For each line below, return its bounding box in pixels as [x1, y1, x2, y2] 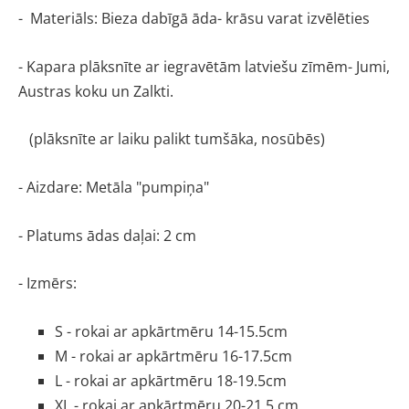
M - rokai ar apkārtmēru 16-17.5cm [55, 345, 292, 366]
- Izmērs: [18, 273, 77, 294]
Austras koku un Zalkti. [18, 80, 177, 101]
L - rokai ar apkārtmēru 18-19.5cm [55, 370, 287, 391]
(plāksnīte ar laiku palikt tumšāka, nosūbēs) [29, 129, 325, 150]
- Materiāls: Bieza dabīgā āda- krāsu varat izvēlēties [18, 8, 370, 29]
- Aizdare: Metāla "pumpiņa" [18, 177, 209, 198]
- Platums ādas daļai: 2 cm [18, 225, 196, 246]
